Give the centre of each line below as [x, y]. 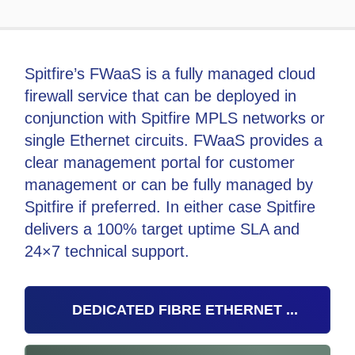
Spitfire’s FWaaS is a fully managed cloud [170, 73]
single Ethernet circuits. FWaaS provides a [174, 140]
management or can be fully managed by [169, 184]
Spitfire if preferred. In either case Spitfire [170, 206]
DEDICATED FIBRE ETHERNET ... [185, 309]
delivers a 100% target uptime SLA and [162, 229]
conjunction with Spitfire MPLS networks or [175, 118]
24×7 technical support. [110, 251]
